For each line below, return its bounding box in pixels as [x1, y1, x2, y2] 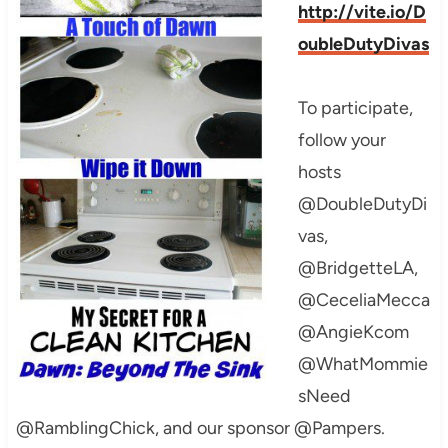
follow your [297, 129, 386, 152]
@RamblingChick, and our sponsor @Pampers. [15, 417, 385, 440]
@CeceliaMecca [297, 289, 430, 312]
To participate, [297, 97, 413, 120]
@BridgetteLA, [297, 257, 418, 280]
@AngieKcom [297, 321, 409, 344]
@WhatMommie [297, 353, 428, 376]
